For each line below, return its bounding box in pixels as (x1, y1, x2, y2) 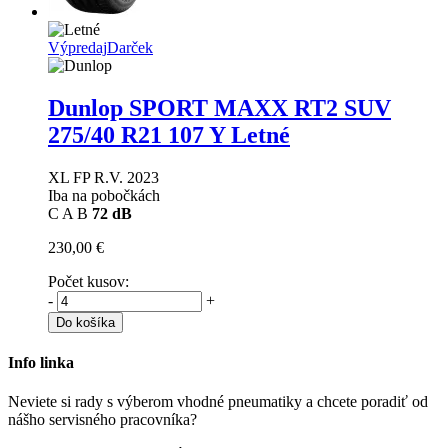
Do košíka (56, 314, 115, 330)
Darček (107, 38, 153, 56)
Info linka (8, 353, 74, 371)
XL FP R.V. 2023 (48, 168, 159, 186)
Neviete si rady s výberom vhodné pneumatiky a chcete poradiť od (8, 393, 428, 411)
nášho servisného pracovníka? (8, 411, 197, 429)
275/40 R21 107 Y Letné (48, 121, 290, 148)
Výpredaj (48, 38, 107, 56)
